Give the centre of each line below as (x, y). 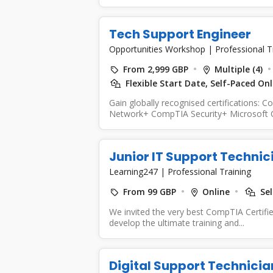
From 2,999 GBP (155, 69)
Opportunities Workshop (158, 49)
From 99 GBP (149, 191)
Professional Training (209, 171)
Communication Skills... (154, 124)
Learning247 (134, 171)
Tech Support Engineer (180, 34)
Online (216, 191)
